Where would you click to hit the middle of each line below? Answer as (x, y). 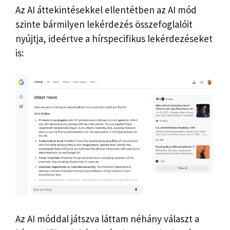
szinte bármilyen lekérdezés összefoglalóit (104, 24)
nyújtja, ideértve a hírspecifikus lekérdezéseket (114, 38)
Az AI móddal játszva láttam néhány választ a (107, 218)
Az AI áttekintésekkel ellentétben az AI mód (106, 9)
